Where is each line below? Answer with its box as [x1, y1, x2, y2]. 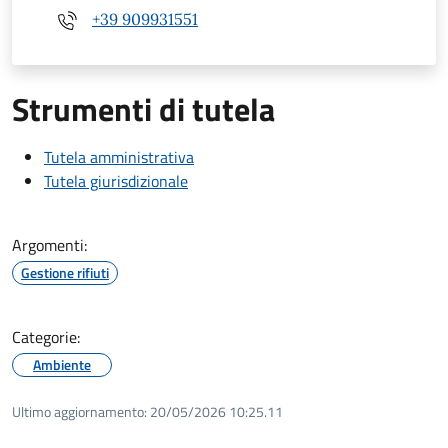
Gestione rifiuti [21, 261, 109, 283]
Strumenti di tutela [12, 84, 275, 133]
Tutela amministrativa [44, 144, 194, 169]
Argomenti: [12, 232, 87, 257]
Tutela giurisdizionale [44, 168, 188, 193]
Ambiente [33, 353, 91, 375]
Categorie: [12, 324, 80, 349]
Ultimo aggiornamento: [12, 400, 147, 422]
